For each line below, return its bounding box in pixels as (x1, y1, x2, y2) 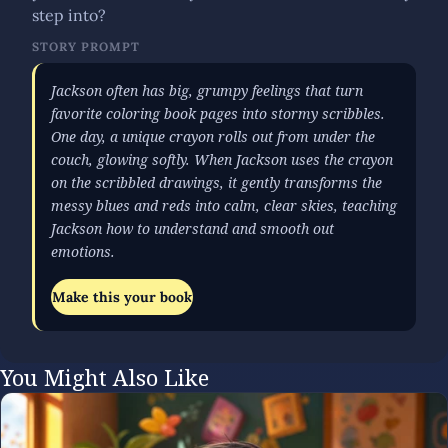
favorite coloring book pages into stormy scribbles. (51, 104, 385, 123)
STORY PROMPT (32, 39, 140, 54)
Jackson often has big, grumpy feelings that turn (51, 81, 363, 100)
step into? (32, 5, 106, 25)
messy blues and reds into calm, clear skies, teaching (51, 196, 397, 215)
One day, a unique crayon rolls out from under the (51, 127, 375, 146)
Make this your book (52, 288, 192, 306)
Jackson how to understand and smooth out (51, 219, 334, 238)
